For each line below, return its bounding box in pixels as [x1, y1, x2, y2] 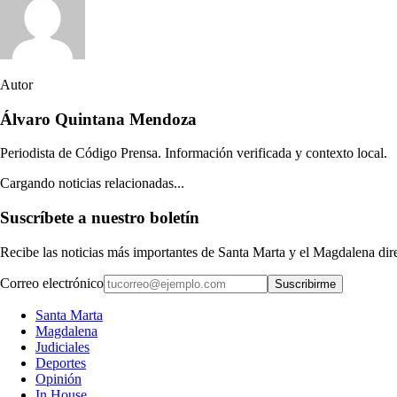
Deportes [35, 354, 86, 370]
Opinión [35, 370, 82, 386]
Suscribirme [275, 276, 336, 291]
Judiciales [35, 339, 90, 354]
